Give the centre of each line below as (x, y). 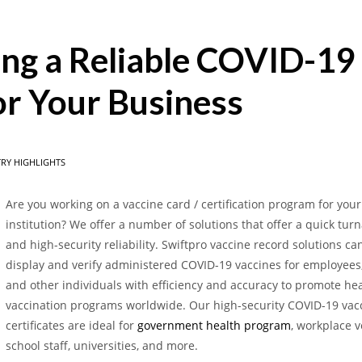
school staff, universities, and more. (102, 346)
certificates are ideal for (72, 326)
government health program (214, 326)
